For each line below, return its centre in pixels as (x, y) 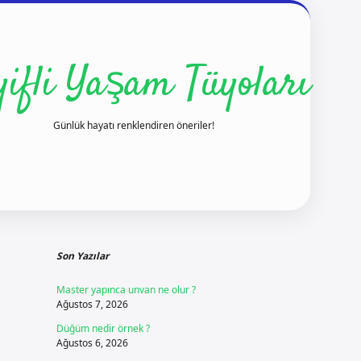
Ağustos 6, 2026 (92, 343)
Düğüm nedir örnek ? (103, 328)
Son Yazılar (82, 256)
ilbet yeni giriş (315, 221)
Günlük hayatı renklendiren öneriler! (134, 125)
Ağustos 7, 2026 (92, 304)
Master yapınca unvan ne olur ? (126, 290)
